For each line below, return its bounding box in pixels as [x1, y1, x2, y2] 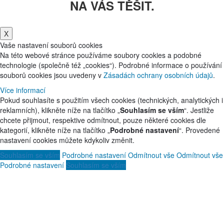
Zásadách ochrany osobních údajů [103, 69, 213, 80]
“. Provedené [179, 124, 220, 135]
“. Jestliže [184, 104, 214, 115]
